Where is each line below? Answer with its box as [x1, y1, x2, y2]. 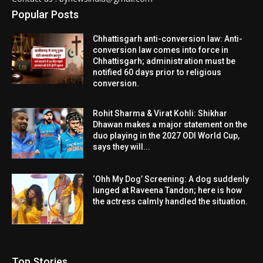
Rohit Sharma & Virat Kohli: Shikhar [93, 109, 228, 119]
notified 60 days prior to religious [93, 68, 222, 77]
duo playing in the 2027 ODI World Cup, [93, 131, 240, 141]
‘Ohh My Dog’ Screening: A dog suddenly [93, 174, 249, 184]
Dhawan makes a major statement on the [93, 120, 248, 130]
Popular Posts [12, 8, 79, 21]
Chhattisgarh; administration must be [93, 56, 236, 66]
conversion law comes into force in [93, 45, 229, 55]
